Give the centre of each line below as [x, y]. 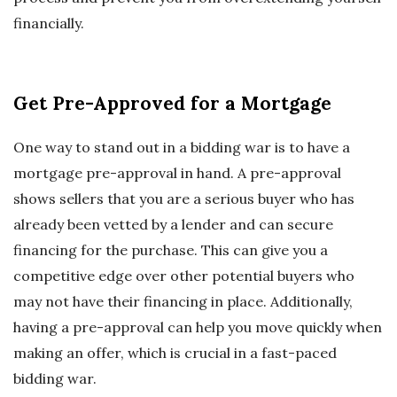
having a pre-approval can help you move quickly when [198, 327]
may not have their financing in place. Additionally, [183, 302]
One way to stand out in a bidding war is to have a [182, 148]
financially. [49, 23]
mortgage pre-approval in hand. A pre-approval [177, 173]
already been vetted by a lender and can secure [173, 225]
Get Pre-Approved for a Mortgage [172, 104]
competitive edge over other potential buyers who [184, 276]
